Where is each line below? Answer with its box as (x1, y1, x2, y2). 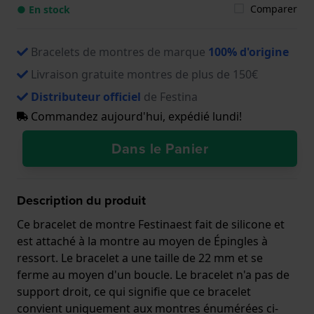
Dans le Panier (111, 137, 208, 159)
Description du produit (17, 191, 146, 210)
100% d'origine (208, 43, 289, 60)
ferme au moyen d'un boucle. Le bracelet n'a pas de (17, 266, 289, 282)
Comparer (250, 1, 297, 15)
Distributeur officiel (31, 88, 141, 104)
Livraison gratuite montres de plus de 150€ (31, 66, 258, 82)
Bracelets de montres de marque (31, 43, 208, 60)
